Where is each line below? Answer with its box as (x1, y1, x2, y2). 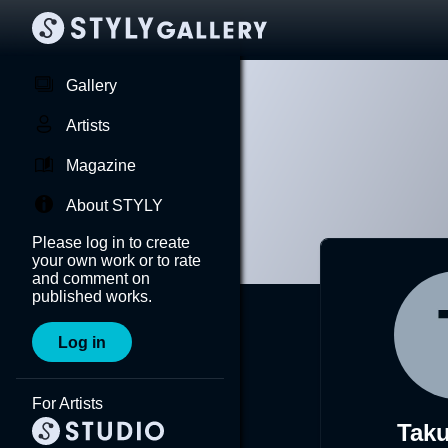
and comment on (32, 270, 150, 287)
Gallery (66, 77, 117, 94)
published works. (32, 288, 152, 305)
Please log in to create (32, 234, 190, 251)
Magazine (66, 157, 136, 174)
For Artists (32, 395, 103, 412)
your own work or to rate (32, 252, 201, 269)
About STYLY (66, 197, 163, 214)
